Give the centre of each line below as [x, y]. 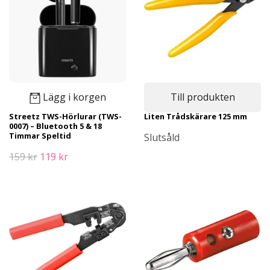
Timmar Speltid [40, 136]
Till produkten [202, 97]
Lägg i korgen [74, 97]
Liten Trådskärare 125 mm [196, 116]
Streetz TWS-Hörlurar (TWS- [65, 116]
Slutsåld [162, 137]
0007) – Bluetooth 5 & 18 [55, 126]
